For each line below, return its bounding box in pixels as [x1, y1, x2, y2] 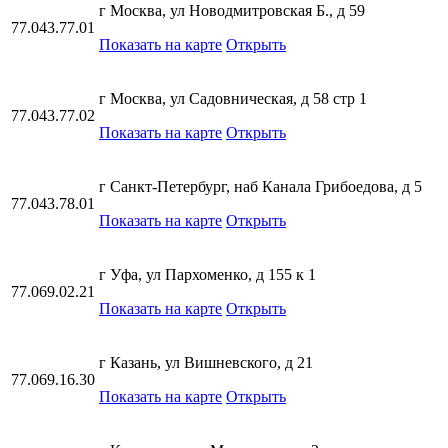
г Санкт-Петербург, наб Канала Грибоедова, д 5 [99, 178, 422, 195]
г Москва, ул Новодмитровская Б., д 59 [99, 2, 365, 19]
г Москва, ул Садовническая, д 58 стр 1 [99, 90, 367, 107]
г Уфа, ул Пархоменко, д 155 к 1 [99, 266, 316, 283]
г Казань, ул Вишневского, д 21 [99, 354, 313, 371]
